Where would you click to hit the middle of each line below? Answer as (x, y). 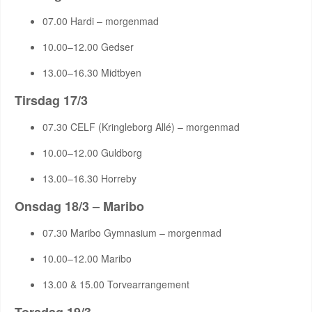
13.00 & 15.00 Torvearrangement (116, 284)
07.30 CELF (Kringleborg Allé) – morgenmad (141, 127)
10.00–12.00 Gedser (88, 47)
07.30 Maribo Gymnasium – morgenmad (132, 233)
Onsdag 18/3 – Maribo (79, 206)
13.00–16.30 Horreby (89, 178)
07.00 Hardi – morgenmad (101, 21)
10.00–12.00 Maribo (87, 258)
